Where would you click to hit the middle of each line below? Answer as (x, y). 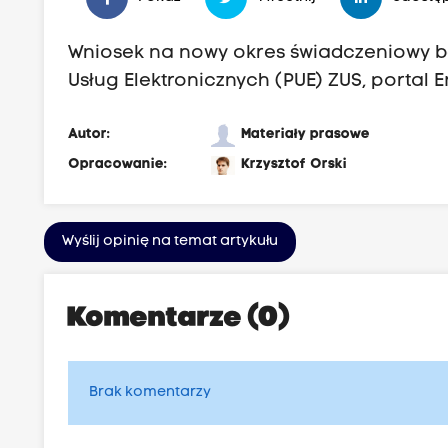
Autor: (89, 135)
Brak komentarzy (150, 393)
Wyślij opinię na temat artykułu (170, 242)
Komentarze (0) (179, 319)
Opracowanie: (118, 165)
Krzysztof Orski (294, 165)
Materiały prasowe (306, 135)
